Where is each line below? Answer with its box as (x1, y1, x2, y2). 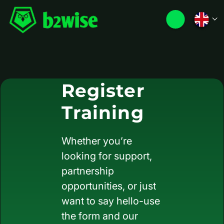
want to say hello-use (61, 195, 160, 207)
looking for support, (61, 150, 152, 162)
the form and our (61, 210, 138, 222)
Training (61, 101, 144, 123)
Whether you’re (61, 135, 132, 147)
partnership (61, 165, 114, 177)
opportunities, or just (61, 180, 156, 192)
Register (61, 79, 145, 101)
